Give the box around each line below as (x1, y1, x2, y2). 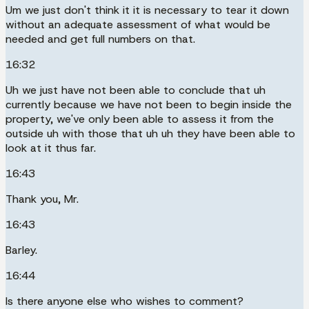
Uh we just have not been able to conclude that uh (6, 82, 266, 97)
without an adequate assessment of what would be (6, 17, 270, 32)
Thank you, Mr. (6, 191, 79, 206)
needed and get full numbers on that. (6, 31, 195, 46)
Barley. (6, 242, 37, 257)
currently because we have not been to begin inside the (6, 97, 292, 112)
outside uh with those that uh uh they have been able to (6, 126, 295, 141)
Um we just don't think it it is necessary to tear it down (6, 2, 289, 17)
